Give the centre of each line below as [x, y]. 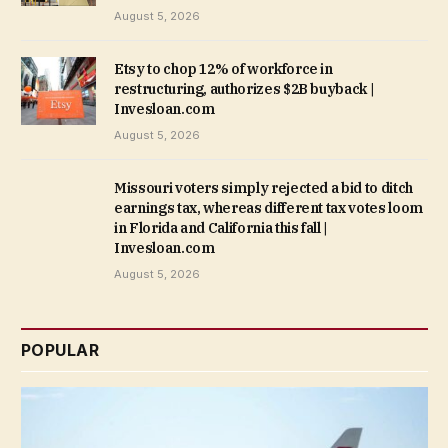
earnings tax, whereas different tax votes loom [268, 207]
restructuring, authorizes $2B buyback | [244, 88]
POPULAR [60, 349]
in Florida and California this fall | [221, 227]
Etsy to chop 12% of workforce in [223, 68]
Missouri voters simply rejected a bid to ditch [263, 187]
